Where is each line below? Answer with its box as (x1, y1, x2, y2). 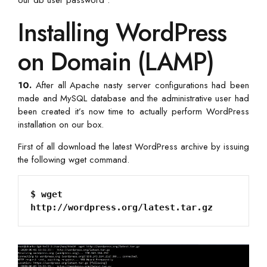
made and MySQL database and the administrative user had (18, 91, 249, 105)
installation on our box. (18, 117, 104, 131)
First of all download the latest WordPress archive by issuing (18, 139, 249, 153)
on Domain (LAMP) (18, 44, 214, 79)
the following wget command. (18, 153, 129, 166)
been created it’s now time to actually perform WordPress (18, 104, 249, 118)
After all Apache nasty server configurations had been (32, 78, 249, 92)
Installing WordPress (18, 14, 226, 50)
